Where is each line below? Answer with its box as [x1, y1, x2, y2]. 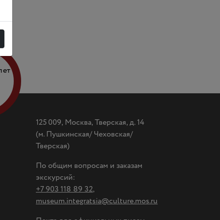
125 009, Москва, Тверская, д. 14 [36, 117, 144, 128]
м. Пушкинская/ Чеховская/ [38, 129, 133, 140]
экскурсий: [36, 172, 75, 183]
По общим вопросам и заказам [36, 160, 142, 171]
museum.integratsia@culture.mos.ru [36, 195, 158, 207]
